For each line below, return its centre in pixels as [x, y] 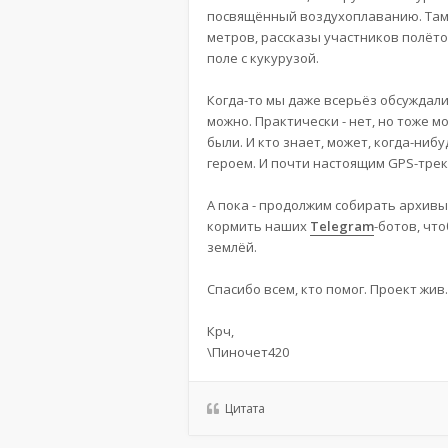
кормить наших [258, 226]
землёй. [232, 247]
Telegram [342, 226]
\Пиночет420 [248, 352]
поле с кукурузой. [263, 58]
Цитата [245, 408]
